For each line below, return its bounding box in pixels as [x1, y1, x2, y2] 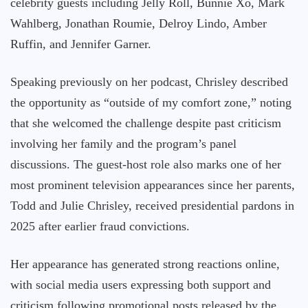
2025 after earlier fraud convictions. [10, 219, 190, 233]
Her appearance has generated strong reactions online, [10, 257, 280, 271]
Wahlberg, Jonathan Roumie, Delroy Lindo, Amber [10, 16, 267, 30]
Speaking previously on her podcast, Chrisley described [10, 75, 288, 89]
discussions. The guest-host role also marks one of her [10, 157, 281, 171]
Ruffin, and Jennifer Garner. [10, 37, 151, 51]
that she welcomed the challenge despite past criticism [10, 116, 281, 130]
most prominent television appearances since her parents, [10, 178, 295, 192]
